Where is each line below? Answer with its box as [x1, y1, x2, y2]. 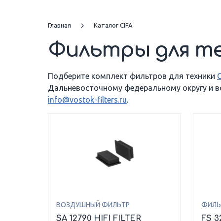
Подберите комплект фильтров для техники [48, 71, 217, 80]
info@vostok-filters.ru [48, 95, 127, 104]
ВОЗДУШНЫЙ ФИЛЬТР [56, 200, 130, 209]
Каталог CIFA [94, 21, 132, 29]
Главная [48, 21, 71, 29]
